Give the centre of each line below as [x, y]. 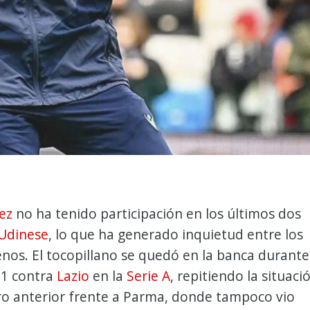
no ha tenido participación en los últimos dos [157, 214]
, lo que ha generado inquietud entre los [176, 235]
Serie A [148, 276]
